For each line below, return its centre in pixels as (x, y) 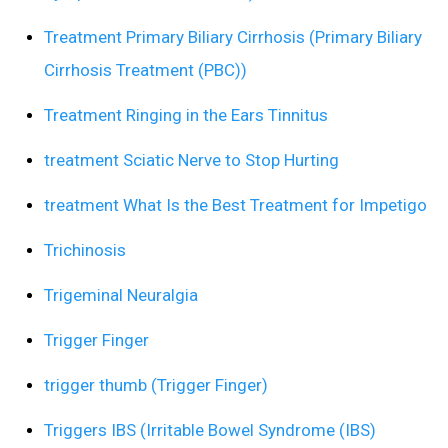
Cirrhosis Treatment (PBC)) (145, 70)
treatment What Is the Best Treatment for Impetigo (235, 205)
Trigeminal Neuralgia (121, 295)
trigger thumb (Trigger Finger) (156, 385)
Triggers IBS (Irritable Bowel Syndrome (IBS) (210, 430)
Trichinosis (85, 250)
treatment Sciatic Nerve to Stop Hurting (191, 160)
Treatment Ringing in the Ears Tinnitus (186, 115)
